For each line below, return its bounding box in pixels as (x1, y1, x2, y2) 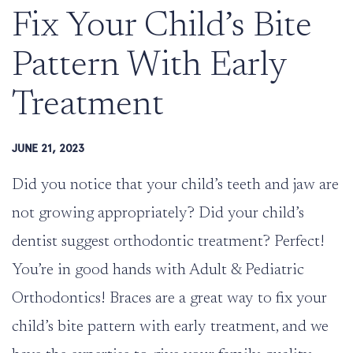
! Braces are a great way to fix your (101, 291, 327, 307)
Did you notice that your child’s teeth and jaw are (12, 177, 339, 194)
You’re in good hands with (12, 262, 189, 279)
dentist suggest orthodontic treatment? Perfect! (12, 234, 325, 251)
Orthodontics (12, 291, 101, 307)
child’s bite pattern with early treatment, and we (12, 319, 329, 336)
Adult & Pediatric (189, 262, 304, 279)
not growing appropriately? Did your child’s (12, 206, 304, 222)
